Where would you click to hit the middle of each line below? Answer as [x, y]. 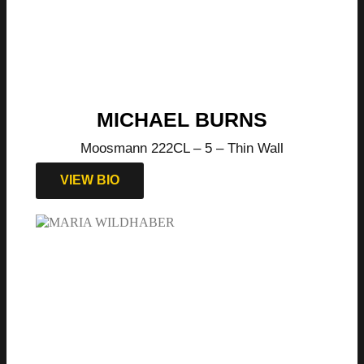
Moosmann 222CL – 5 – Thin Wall [182, 149]
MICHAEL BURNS [182, 120]
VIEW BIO [90, 180]
